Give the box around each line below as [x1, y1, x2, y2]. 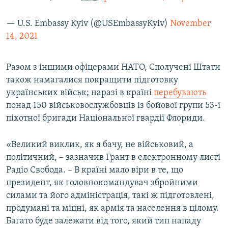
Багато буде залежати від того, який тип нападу [6, 216, 201, 226]
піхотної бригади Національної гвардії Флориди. [6, 113, 205, 124]
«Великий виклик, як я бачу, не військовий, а [6, 140, 193, 150]
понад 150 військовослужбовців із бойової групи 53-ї [6, 101, 220, 111]
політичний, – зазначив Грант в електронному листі [6, 153, 220, 163]
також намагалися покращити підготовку [6, 75, 178, 85]
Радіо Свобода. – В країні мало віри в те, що [6, 165, 183, 176]
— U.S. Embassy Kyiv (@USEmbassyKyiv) [6, 19, 170, 29]
